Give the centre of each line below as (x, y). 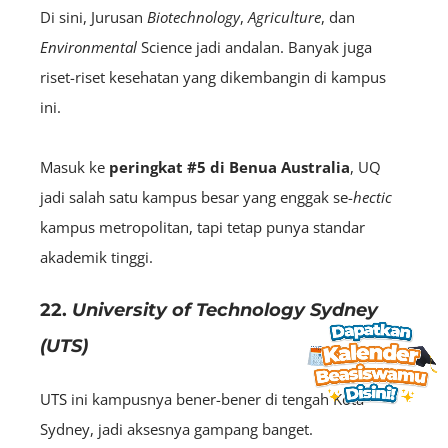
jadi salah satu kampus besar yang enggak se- (196, 196)
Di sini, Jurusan (93, 16)
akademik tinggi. (96, 256)
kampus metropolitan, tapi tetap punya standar (202, 226)
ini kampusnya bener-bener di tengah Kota (215, 398)
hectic (372, 196)
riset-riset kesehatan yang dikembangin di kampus (213, 76)
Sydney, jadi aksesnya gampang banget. (176, 428)
